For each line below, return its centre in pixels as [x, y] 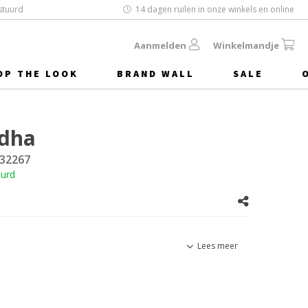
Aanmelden [160, 45]
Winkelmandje [246, 45]
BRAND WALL [156, 74]
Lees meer [218, 246]
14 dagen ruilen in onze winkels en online [215, 9]
